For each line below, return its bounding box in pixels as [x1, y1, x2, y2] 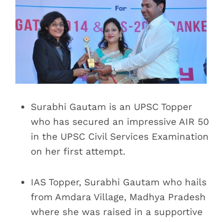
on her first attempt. [31, 145, 125, 157]
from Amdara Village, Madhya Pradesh [31, 191, 206, 203]
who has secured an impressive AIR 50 [31, 115, 209, 127]
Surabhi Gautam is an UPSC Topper [31, 101, 192, 112]
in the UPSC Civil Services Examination [31, 130, 209, 142]
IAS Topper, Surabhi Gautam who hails [31, 176, 207, 188]
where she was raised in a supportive [31, 206, 203, 218]
